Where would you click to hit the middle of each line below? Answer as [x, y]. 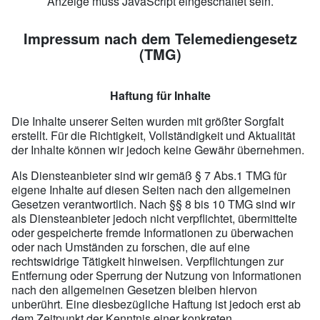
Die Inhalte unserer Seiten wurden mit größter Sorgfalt [147, 121]
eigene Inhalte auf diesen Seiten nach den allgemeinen [151, 189]
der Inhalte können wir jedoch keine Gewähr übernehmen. [158, 149]
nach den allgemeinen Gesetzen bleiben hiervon [134, 289]
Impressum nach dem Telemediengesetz [160, 38]
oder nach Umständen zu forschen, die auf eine [131, 246]
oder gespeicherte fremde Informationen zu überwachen [152, 232]
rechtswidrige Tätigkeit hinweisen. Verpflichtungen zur [147, 261]
